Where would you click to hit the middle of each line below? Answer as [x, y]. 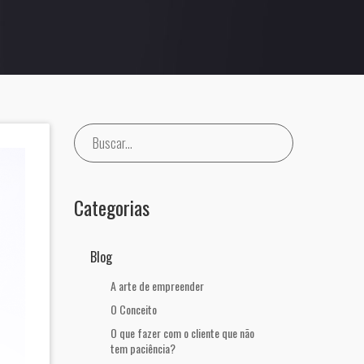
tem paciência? [143, 348]
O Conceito [134, 309]
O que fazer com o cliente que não [182, 333]
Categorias [112, 207]
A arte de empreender [157, 286]
